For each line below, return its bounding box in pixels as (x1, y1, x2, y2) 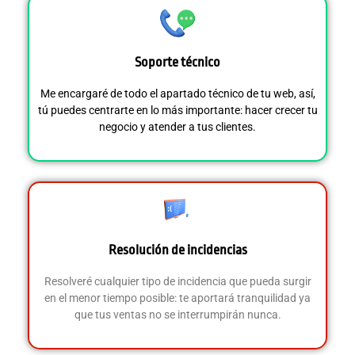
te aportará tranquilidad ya (179, 291, 311, 304)
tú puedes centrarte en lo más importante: (37, 103, 245, 116)
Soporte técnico (135, 54, 220, 70)
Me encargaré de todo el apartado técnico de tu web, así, (40, 86, 315, 100)
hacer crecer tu (244, 103, 318, 116)
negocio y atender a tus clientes (99, 120, 253, 133)
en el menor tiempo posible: (44, 291, 179, 304)
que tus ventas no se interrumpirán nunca (74, 307, 278, 321)
